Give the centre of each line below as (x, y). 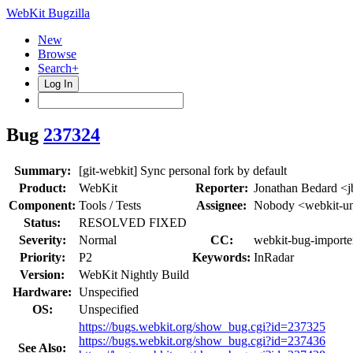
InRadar (274, 257)
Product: (42, 188)
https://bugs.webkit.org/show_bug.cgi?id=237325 (202, 326)
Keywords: (221, 257)
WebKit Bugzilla (48, 13)
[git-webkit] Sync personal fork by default (183, 170)
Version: (42, 274)
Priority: (42, 257)
